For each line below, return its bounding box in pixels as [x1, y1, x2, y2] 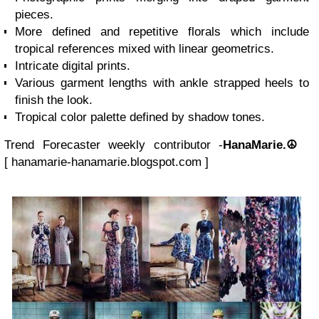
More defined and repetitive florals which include [15, 24, 309, 38]
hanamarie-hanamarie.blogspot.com [11, 155, 202, 169]
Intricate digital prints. [15, 58, 130, 73]
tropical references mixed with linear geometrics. [15, 41, 278, 56]
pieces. [15, 7, 53, 21]
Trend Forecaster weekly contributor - [4, 137, 224, 152]
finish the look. [15, 93, 96, 107]
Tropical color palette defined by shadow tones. [15, 110, 265, 124]
